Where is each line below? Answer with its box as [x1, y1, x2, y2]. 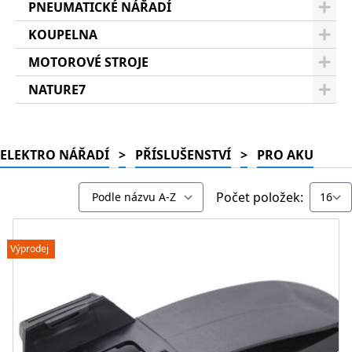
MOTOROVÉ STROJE [28, 53, 148, 71]
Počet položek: [216, 189, 303, 206]
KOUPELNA [28, 26, 97, 43]
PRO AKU [257, 146, 313, 163]
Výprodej [10, 242, 49, 255]
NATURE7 [28, 81, 86, 98]
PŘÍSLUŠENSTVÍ [135, 146, 231, 163]
